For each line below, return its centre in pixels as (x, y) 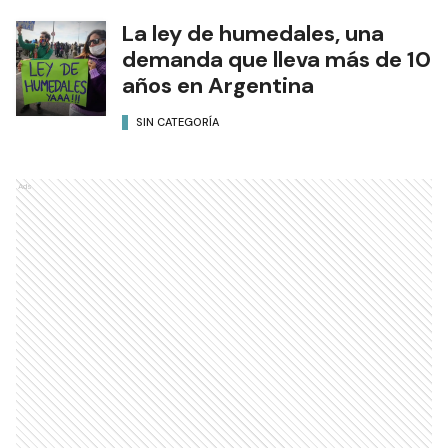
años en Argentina (218, 85)
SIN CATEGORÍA (177, 122)
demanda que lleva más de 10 (276, 59)
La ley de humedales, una (253, 33)
